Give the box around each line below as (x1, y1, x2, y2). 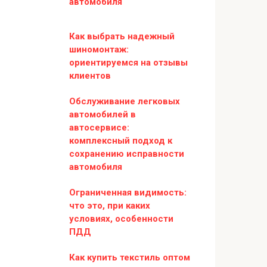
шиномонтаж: (69, 44, 129, 55)
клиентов (69, 70, 111, 81)
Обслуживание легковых (69, 96, 180, 107)
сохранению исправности (69, 148, 184, 159)
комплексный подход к (69, 135, 172, 146)
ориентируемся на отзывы (69, 57, 188, 68)
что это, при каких (69, 200, 150, 211)
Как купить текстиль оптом (69, 252, 190, 263)
